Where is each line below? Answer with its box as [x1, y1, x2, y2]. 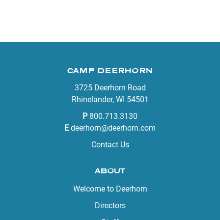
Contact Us [91, 139, 129, 149]
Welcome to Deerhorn [73, 184, 147, 193]
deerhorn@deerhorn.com [71, 123, 156, 133]
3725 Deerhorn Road [74, 82, 146, 92]
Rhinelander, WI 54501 [71, 94, 149, 104]
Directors [94, 200, 126, 210]
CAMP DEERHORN [67, 66, 153, 75]
